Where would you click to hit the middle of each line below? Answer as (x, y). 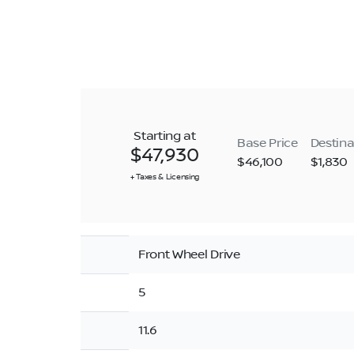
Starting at (165, 136)
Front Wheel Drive (189, 254)
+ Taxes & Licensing (165, 177)
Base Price (267, 143)
